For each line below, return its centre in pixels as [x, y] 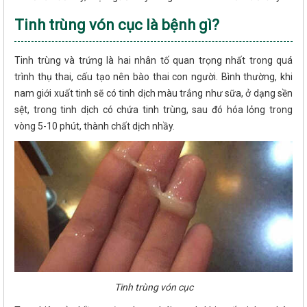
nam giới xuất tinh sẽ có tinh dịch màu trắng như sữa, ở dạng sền [153, 93]
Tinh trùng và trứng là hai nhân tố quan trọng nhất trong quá [153, 60]
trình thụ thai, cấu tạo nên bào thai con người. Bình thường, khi [153, 76]
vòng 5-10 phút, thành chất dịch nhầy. [95, 126]
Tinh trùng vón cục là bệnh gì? [117, 25]
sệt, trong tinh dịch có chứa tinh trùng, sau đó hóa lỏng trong [153, 109]
